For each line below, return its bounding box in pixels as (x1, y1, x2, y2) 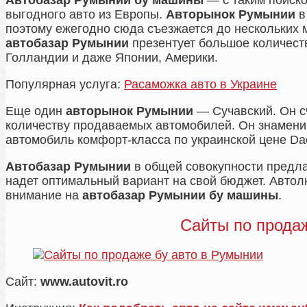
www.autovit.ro (40, 275, 128, 289)
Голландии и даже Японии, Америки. (5, 51, 218, 65)
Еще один (5, 104, 66, 119)
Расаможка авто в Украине (124, 77, 277, 92)
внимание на (5, 188, 82, 203)
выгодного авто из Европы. (5, 8, 166, 22)
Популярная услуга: (5, 77, 124, 92)
